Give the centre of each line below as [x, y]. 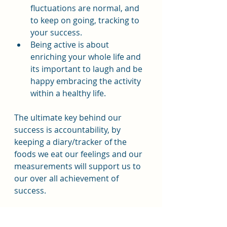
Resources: [36, 215]
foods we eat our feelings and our [79, 154]
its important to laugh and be [87, 69]
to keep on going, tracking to [86, 20]
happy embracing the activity [87, 81]
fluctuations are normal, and [86, 8]
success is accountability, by [68, 130]
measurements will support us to [79, 166]
